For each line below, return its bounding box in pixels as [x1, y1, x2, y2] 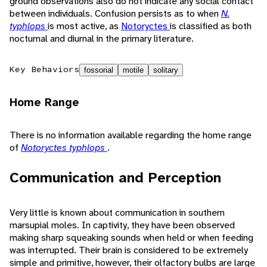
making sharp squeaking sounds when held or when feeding [10, 231, 253, 244]
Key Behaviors [10, 64, 79, 75]
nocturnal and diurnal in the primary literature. [10, 32, 194, 45]
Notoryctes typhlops [21, 141, 107, 154]
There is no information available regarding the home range [10, 129, 252, 142]
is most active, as [48, 20, 121, 33]
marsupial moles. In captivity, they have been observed [10, 219, 235, 232]
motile [123, 66, 144, 75]
